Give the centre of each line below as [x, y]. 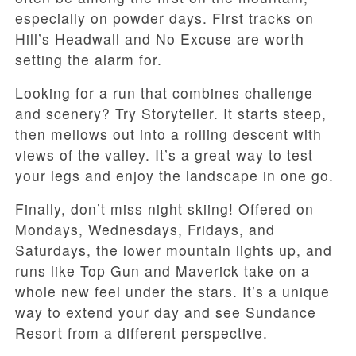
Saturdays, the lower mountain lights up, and [174, 250]
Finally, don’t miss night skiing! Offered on [164, 209]
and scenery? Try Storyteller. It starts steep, [171, 114]
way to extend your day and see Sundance [166, 312]
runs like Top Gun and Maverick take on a [163, 271]
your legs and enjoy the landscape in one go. [174, 176]
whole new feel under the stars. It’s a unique [172, 292]
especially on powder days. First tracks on [164, 18]
